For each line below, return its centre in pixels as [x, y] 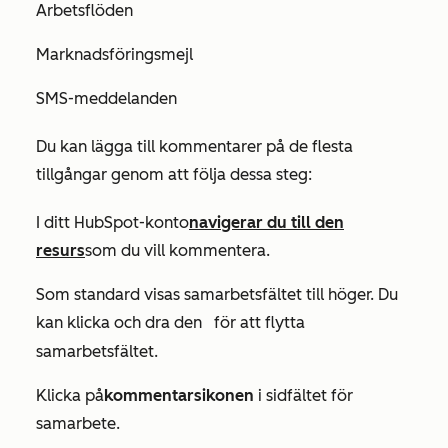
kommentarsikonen [179, 395]
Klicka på [70, 395]
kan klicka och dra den [121, 322]
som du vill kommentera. [177, 250]
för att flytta [257, 322]
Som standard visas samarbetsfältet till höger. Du [217, 294]
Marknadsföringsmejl [114, 54]
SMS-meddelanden [106, 98]
